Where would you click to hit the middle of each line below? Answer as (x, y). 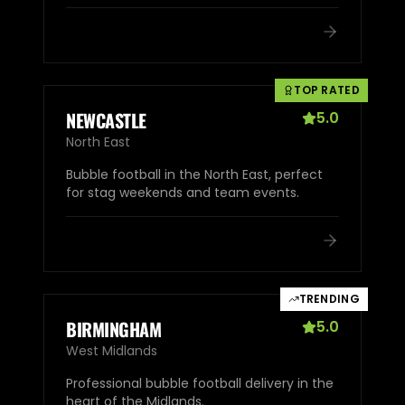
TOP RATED (327, 89)
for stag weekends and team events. (183, 192)
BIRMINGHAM (113, 329)
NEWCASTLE (106, 120)
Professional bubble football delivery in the (200, 383)
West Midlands (112, 350)
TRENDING (329, 298)
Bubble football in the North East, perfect (194, 174)
